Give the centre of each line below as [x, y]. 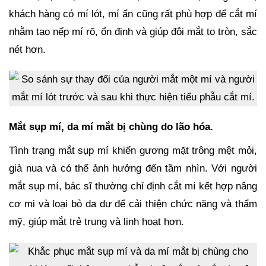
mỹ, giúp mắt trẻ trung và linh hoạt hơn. [96, 221]
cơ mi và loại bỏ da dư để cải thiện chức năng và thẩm [133, 204]
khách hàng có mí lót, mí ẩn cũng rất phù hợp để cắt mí [133, 14]
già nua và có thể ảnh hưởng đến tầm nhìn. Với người [133, 168]
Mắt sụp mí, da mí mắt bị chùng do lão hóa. [111, 126]
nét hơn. [27, 49]
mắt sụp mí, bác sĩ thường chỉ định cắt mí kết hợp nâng [133, 186]
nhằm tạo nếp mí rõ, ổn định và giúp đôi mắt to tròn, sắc [133, 31]
